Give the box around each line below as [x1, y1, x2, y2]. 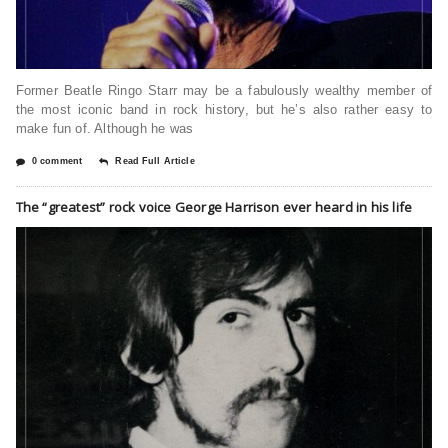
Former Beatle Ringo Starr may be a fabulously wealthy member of [15, 82, 433, 98]
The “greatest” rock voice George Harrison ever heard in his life [15, 197, 413, 216]
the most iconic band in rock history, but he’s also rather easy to [15, 101, 433, 117]
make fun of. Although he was [15, 120, 194, 136]
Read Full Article [115, 155, 195, 166]
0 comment [31, 155, 83, 166]
